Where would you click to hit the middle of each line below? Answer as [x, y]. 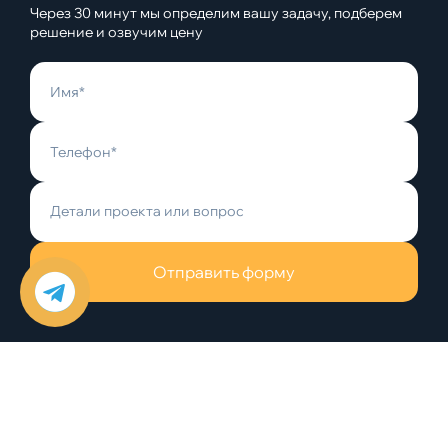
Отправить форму [224, 272]
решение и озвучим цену [116, 32]
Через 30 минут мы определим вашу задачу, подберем [216, 13]
